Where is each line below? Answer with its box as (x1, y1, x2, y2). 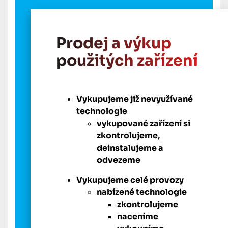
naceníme (117, 211, 158, 222)
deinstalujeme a (97, 142, 163, 154)
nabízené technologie (97, 187, 187, 198)
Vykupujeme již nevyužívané (76, 94, 193, 105)
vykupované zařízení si (97, 118, 190, 129)
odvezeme (97, 155, 140, 166)
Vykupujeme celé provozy (76, 175, 184, 186)
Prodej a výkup (56, 34, 172, 53)
